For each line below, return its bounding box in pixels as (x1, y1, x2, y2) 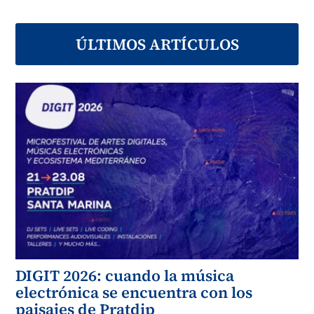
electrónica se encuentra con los (15, 281, 253, 303)
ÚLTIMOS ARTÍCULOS (75, 33, 239, 55)
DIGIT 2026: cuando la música (15, 264, 235, 286)
